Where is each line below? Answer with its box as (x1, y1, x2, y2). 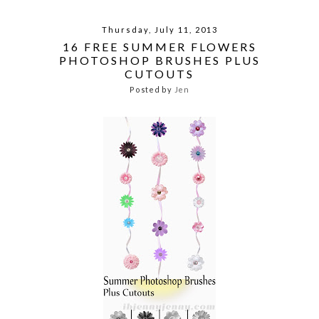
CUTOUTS (125, 66, 194, 80)
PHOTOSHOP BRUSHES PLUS (58, 53, 261, 67)
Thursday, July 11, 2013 (101, 25, 218, 35)
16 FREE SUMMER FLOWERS (62, 39, 257, 53)
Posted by (130, 85, 174, 95)
